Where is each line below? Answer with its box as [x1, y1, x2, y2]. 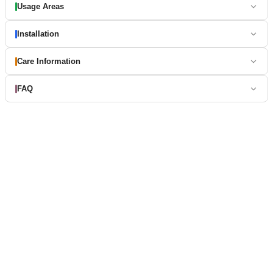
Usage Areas [17, 2, 64, 12]
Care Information [17, 57, 80, 66]
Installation [17, 29, 59, 39]
